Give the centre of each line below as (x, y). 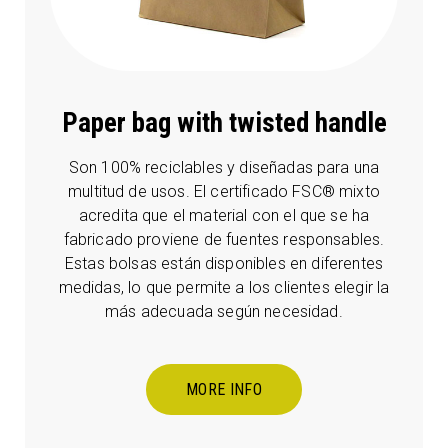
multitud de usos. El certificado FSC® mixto (224, 192)
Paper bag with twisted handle (224, 123)
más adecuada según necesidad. (224, 312)
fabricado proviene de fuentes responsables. (224, 240)
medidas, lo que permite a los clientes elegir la (224, 288)
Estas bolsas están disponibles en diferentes (224, 264)
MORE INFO (224, 390)
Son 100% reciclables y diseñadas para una (224, 168)
